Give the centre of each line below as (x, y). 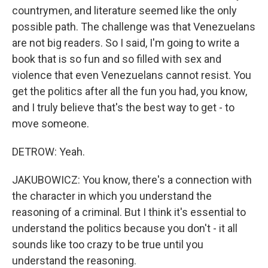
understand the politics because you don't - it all (125, 228)
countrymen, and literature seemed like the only (124, 10)
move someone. (51, 124)
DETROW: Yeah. (48, 152)
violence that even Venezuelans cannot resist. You (132, 75)
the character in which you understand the (112, 196)
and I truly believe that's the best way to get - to (123, 107)
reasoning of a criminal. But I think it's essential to (129, 212)
